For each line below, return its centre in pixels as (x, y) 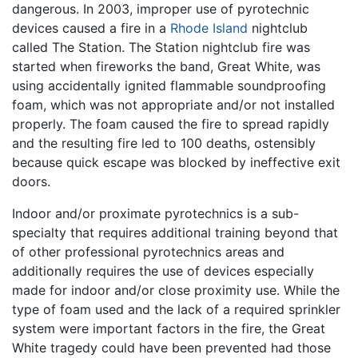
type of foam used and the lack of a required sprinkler (176, 310)
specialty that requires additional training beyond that (175, 233)
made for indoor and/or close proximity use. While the (176, 290)
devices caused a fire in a (91, 28)
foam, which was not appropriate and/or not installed (173, 105)
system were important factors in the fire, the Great (169, 329)
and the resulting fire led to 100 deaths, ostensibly (164, 143)
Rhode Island (209, 28)
